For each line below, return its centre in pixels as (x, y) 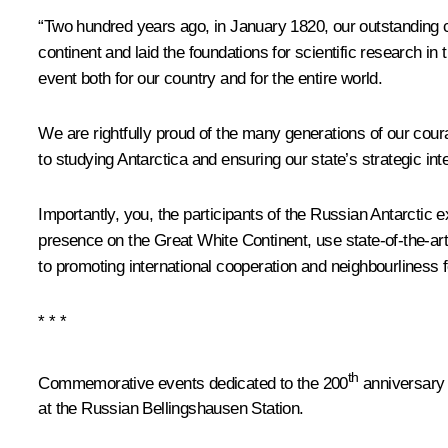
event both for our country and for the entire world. (210, 78)
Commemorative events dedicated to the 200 (193, 383)
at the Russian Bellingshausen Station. (171, 409)
